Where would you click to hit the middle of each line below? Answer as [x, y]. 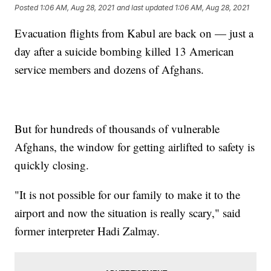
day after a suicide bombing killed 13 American [125, 51]
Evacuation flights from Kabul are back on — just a [134, 33]
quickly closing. [54, 165]
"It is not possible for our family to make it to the [128, 194]
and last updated [145, 7]
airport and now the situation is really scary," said [128, 212]
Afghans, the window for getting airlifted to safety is [135, 146]
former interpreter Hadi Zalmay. [87, 230]
